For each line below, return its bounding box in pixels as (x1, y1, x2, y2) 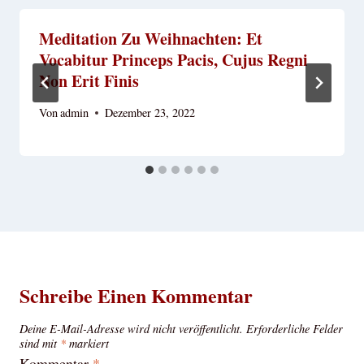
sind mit (19, 336, 60, 352)
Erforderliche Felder (246, 321, 343, 337)
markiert (66, 336, 109, 352)
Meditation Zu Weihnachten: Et (39, 27, 262, 50)
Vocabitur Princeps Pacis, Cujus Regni (39, 48, 308, 71)
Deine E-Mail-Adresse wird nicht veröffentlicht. (19, 321, 243, 337)
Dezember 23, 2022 (105, 105, 196, 121)
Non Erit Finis (39, 69, 139, 93)
